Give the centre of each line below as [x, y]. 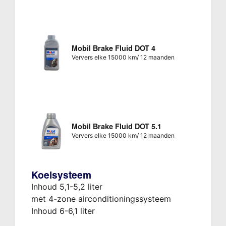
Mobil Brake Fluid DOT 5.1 [116, 127]
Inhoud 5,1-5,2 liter [67, 187]
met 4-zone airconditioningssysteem [101, 199]
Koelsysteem [61, 175]
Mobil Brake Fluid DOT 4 [113, 49]
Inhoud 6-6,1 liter [63, 211]
